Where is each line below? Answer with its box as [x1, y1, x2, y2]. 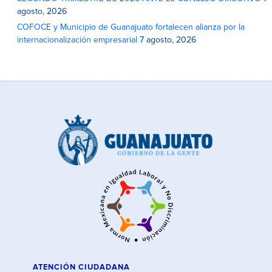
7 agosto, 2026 [140, 35, 197, 44]
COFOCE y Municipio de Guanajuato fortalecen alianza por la [17, 22, 245, 32]
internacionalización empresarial [17, 35, 138, 44]
